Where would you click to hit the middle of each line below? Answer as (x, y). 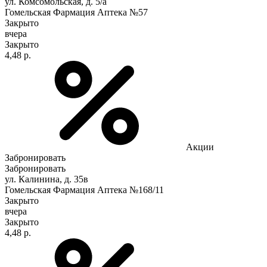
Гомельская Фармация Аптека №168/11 (84, 190)
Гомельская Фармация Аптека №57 (76, 12)
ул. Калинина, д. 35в (46, 179)
